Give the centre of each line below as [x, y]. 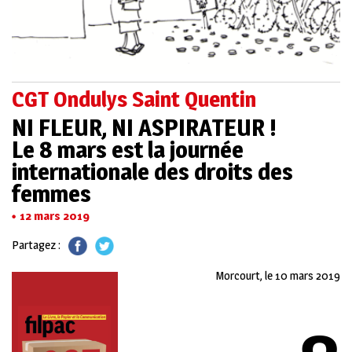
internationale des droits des [152, 171]
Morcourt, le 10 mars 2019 [278, 276]
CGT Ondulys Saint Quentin [134, 99]
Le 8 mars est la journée [128, 149]
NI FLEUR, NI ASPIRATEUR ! [144, 127]
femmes [51, 193]
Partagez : [36, 244]
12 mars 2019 [55, 215]
